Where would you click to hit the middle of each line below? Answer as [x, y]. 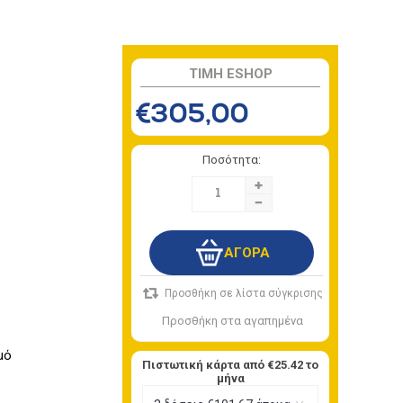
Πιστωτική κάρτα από [205, 364]
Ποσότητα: [232, 159]
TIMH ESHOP [230, 73]
